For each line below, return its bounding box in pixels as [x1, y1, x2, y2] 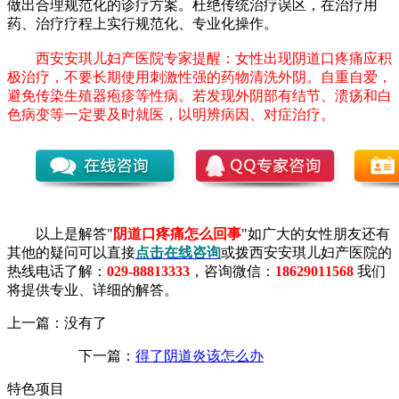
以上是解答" [7, 226, 113, 242]
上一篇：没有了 [7, 315, 107, 331]
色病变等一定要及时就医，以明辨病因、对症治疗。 [7, 107, 335, 123]
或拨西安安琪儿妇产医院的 [221, 245, 392, 261]
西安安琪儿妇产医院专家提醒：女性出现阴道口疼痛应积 [36, 51, 392, 67]
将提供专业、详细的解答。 [7, 282, 178, 298]
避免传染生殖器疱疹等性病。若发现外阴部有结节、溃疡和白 [7, 88, 392, 104]
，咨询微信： [190, 264, 275, 280]
